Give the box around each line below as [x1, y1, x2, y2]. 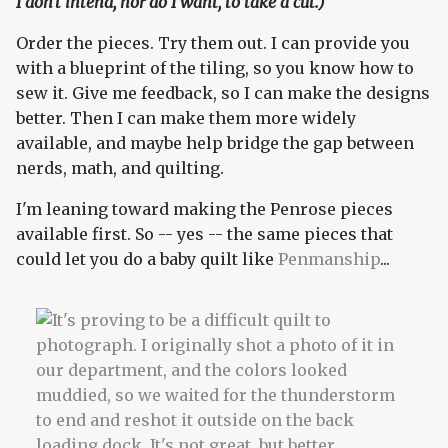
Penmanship [278, 249, 380, 270]
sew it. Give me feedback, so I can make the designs [16, 83, 430, 104]
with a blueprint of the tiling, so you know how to [16, 58, 414, 79]
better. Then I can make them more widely [16, 108, 356, 129]
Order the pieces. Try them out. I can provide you [16, 33, 410, 54]
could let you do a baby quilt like [16, 249, 278, 270]
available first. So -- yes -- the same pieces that [16, 224, 393, 245]
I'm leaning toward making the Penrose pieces [16, 199, 393, 220]
